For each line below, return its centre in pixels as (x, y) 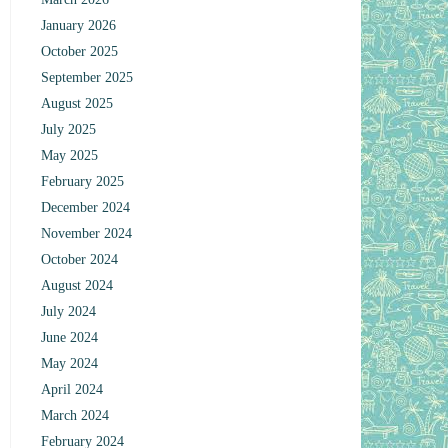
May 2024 (70, 363)
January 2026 (79, 25)
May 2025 (70, 155)
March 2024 (75, 415)
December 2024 (86, 207)
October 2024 (80, 259)
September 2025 (87, 77)
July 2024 (69, 311)
